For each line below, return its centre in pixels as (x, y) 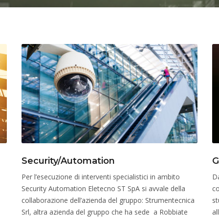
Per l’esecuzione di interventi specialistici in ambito (101, 177)
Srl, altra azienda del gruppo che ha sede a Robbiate (105, 212)
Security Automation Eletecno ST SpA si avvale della (103, 188)
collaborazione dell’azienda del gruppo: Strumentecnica (108, 200)
